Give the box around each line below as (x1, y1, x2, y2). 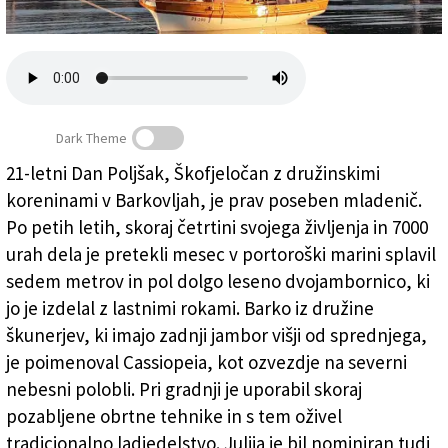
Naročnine (10, 86, 70, 104)
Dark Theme (56, 129, 127, 148)
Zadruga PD (10, 51, 79, 69)
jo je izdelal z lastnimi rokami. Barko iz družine (6, 296, 374, 321)
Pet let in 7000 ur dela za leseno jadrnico (14, 205, 316, 229)
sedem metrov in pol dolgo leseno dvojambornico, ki (6, 269, 430, 294)
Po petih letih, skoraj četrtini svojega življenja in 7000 (6, 215, 428, 240)
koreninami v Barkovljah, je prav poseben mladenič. (6, 188, 422, 213)
